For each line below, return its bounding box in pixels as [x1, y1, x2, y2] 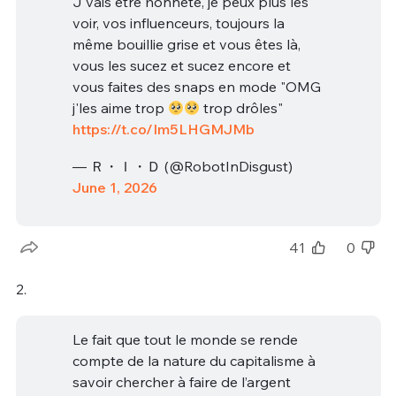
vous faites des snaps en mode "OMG [72, 78, 321, 96]
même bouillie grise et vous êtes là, [72, 35, 301, 54]
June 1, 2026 [72, 178, 157, 196]
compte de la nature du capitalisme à [72, 352, 316, 370]
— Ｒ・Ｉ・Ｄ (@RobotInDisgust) [72, 156, 293, 175]
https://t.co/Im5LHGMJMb [72, 120, 255, 139]
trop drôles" [199, 99, 283, 118]
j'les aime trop [72, 99, 168, 118]
